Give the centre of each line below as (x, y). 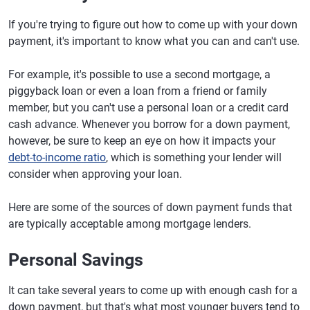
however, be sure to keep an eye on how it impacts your (142, 141)
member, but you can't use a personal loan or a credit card (148, 108)
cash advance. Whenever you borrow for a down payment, (149, 124)
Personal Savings (76, 260)
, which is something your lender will (194, 157)
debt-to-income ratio (57, 157)
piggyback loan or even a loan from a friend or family (138, 91)
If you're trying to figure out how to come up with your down (153, 25)
